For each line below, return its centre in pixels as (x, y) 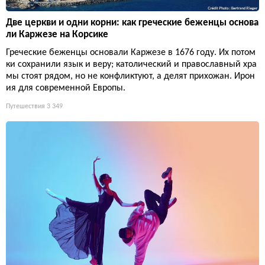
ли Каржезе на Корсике (57, 35)
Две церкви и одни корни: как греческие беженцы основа (132, 23)
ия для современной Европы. (66, 88)
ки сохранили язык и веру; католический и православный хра (131, 64)
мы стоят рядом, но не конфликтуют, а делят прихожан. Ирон (130, 76)
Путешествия (25, 106)
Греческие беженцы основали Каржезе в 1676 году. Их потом (131, 53)
